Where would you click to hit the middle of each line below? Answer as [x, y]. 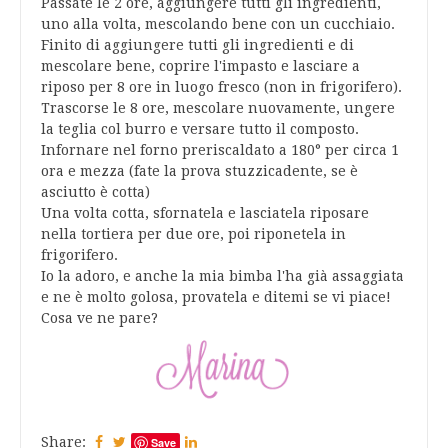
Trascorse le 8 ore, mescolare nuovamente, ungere [218, 108]
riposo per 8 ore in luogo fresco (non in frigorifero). [221, 87]
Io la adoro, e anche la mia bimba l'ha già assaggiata [222, 276]
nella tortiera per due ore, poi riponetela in [193, 234]
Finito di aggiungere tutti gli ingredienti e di [197, 45]
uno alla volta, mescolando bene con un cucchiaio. [218, 24]
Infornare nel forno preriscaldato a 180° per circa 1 [220, 150]
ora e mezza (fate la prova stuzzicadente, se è [199, 171]
